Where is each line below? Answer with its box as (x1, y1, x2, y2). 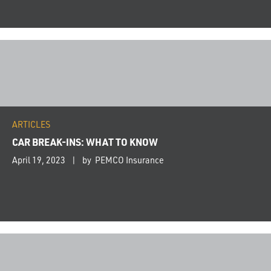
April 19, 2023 (12, 154, 65, 166)
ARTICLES (12, 119, 50, 131)
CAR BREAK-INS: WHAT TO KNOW (12, 135, 158, 149)
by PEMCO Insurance (82, 154, 164, 166)
